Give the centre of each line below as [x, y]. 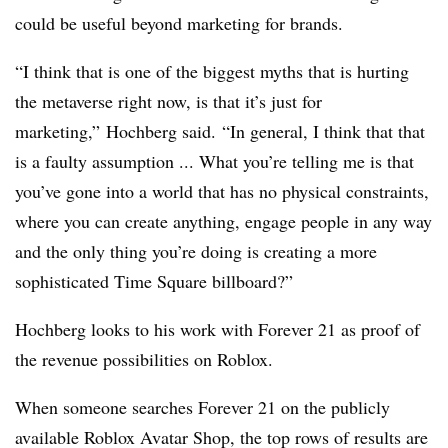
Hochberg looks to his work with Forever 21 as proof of [217, 329]
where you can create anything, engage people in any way [223, 221]
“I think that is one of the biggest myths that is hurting [212, 71]
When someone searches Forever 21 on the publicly [202, 407]
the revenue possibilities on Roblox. [144, 359]
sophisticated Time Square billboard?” [154, 281]
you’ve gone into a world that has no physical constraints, [222, 191]
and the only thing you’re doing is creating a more [196, 251]
